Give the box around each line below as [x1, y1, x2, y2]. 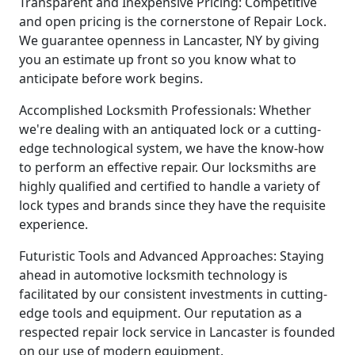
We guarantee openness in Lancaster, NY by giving [19, 32, 319, 50]
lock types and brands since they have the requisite [19, 197, 326, 215]
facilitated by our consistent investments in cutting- [19, 285, 327, 303]
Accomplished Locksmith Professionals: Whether [19, 101, 311, 120]
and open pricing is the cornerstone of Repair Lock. [19, 13, 326, 31]
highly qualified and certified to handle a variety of [19, 177, 320, 196]
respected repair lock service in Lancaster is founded [19, 323, 335, 342]
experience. [19, 216, 88, 234]
